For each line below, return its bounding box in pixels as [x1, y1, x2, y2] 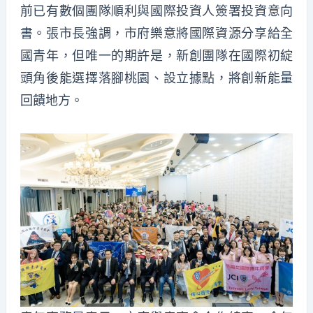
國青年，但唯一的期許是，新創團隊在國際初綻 [20, 48, 293, 63]
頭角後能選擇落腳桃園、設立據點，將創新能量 [20, 70, 293, 85]
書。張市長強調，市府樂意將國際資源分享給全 [20, 25, 293, 41]
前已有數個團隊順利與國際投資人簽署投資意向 [20, 3, 293, 18]
